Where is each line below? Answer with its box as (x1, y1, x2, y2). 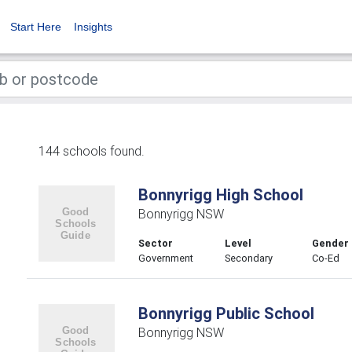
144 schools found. (38, 143, 145, 159)
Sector (137, 236, 173, 250)
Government (137, 251, 193, 265)
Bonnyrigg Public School (137, 303, 314, 323)
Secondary (225, 251, 273, 265)
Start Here (10, 20, 61, 33)
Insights (74, 20, 112, 33)
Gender (312, 236, 350, 250)
